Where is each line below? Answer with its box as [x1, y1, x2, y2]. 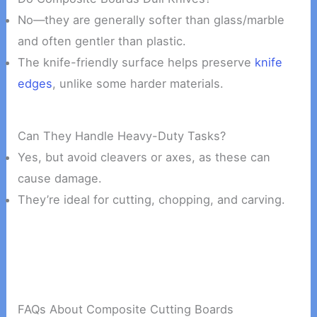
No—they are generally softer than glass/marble [18, 12, 285, 27]
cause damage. [18, 171, 103, 186]
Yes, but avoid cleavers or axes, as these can [18, 150, 271, 165]
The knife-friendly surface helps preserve [18, 54, 255, 69]
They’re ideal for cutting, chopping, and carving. [18, 192, 286, 207]
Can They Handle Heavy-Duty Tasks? [18, 129, 226, 144]
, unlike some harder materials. [52, 76, 224, 91]
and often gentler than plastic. [18, 33, 187, 48]
